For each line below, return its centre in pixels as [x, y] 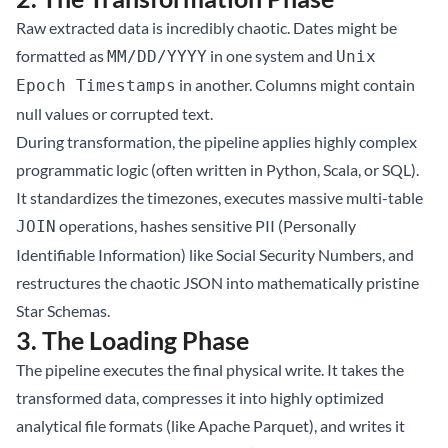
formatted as [61, 55]
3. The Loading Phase [132, 340]
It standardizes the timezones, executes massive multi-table [219, 197]
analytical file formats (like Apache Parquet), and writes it [210, 425]
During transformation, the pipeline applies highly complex [216, 141]
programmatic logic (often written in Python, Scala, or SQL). [217, 169]
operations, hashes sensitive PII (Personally [206, 225]
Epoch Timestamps [96, 85]
